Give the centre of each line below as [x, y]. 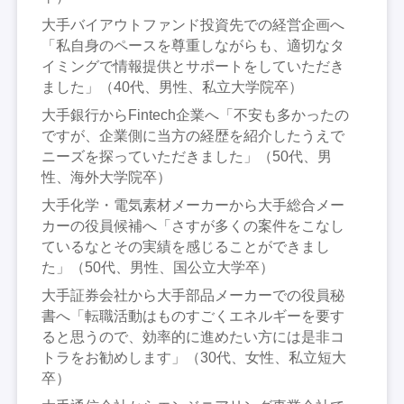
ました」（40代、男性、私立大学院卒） [173, 87]
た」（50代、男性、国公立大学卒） [158, 267]
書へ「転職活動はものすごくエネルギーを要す [193, 316]
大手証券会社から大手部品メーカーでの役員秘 [193, 295]
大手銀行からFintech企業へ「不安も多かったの [196, 115]
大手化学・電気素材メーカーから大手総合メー [193, 205]
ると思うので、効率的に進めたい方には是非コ [193, 336]
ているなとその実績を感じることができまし [186, 246]
